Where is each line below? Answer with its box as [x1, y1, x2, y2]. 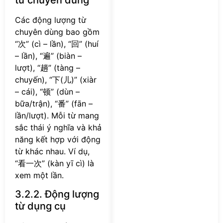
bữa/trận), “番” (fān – [15, 98, 93, 109]
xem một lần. [15, 170, 64, 180]
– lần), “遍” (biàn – [15, 50, 82, 61]
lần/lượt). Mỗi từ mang [15, 110, 99, 120]
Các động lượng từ [15, 14, 86, 25]
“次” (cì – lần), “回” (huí [15, 38, 99, 49]
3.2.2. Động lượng [15, 188, 99, 201]
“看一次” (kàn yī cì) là [15, 158, 94, 168]
